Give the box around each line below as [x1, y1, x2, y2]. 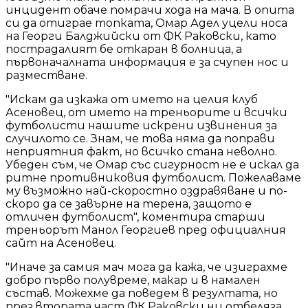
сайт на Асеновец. [5, 236, 116, 250]
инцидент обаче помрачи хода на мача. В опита [5, 3, 294, 16]
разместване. [5, 68, 87, 82]
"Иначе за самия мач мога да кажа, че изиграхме [5, 260, 287, 274]
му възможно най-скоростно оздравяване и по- [5, 184, 287, 197]
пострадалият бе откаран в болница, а [5, 42, 242, 56]
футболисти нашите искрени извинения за [5, 118, 277, 132]
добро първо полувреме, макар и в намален [5, 273, 261, 287]
